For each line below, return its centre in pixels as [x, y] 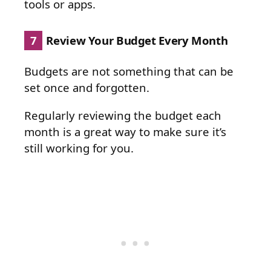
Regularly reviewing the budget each [123, 115]
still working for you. [79, 148]
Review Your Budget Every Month [135, 41]
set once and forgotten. [87, 88]
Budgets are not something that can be [129, 71]
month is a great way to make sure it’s [125, 131]
